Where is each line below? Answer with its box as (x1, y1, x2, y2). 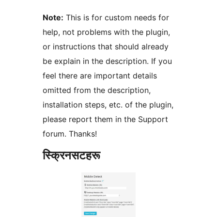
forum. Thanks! (43, 129, 97, 139)
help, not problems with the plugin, (43, 27, 170, 37)
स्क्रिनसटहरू (43, 148, 100, 163)
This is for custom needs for (63, 13, 169, 23)
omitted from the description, (43, 85, 151, 95)
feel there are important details (43, 71, 157, 81)
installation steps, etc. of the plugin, (43, 100, 173, 110)
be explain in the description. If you (43, 56, 172, 66)
